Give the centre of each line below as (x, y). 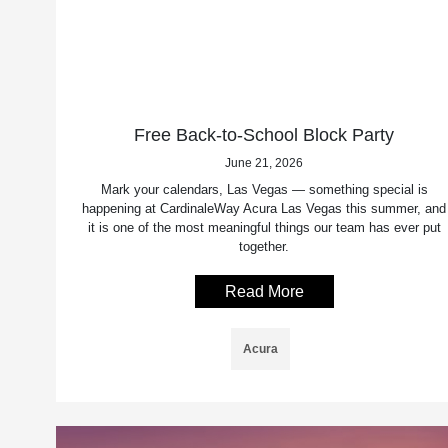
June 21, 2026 (264, 162)
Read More (264, 291)
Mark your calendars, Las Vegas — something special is (264, 189)
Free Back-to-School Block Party (264, 134)
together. (264, 246)
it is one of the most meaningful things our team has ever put (264, 227)
